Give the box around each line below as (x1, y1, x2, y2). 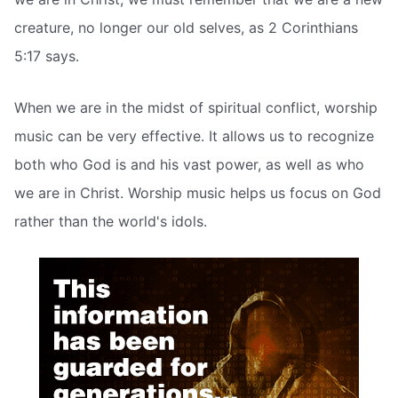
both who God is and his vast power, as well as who (14, 155, 364, 173)
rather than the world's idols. (14, 211, 207, 230)
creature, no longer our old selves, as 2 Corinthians (14, 19, 358, 37)
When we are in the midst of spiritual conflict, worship (14, 98, 378, 116)
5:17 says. (14, 47, 79, 66)
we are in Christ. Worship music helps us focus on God (14, 183, 381, 202)
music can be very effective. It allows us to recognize (14, 126, 374, 145)
